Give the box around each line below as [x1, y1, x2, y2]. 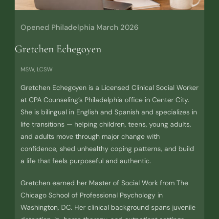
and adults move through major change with [20, 132, 160, 141]
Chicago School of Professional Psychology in [20, 191, 163, 200]
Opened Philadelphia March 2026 [20, 22, 138, 33]
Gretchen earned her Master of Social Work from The [20, 178, 188, 188]
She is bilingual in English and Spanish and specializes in [20, 108, 197, 117]
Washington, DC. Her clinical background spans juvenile [20, 203, 196, 212]
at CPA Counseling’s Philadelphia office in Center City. [20, 95, 189, 105]
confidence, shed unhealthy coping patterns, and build [20, 144, 194, 153]
